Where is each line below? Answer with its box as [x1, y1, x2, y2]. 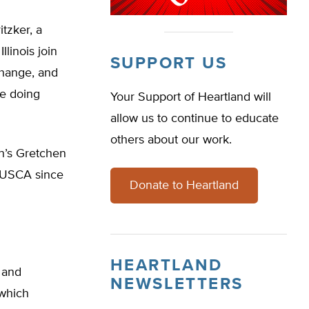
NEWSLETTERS [110, 276, 243, 292]
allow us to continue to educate [110, 112, 279, 125]
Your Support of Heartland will [110, 91, 271, 103]
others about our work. [110, 134, 232, 146]
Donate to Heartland [130, 179, 239, 192]
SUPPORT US [110, 55, 227, 72]
